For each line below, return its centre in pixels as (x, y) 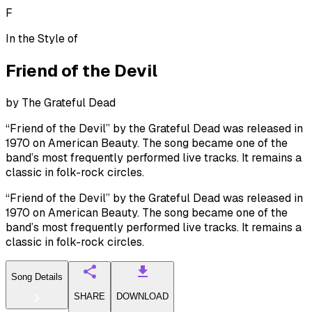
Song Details (37, 277)
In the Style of (42, 39)
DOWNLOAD (142, 297)
